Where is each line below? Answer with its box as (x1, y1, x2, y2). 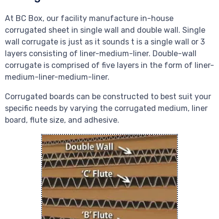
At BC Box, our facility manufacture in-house (5, 14, 174, 23)
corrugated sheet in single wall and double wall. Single (5, 25, 205, 35)
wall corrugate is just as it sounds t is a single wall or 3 (5, 37, 205, 47)
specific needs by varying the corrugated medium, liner (5, 104, 208, 113)
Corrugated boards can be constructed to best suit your (5, 92, 211, 102)
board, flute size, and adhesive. (5, 115, 119, 125)
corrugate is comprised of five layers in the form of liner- (5, 61, 214, 70)
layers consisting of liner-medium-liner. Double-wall (5, 49, 197, 59)
